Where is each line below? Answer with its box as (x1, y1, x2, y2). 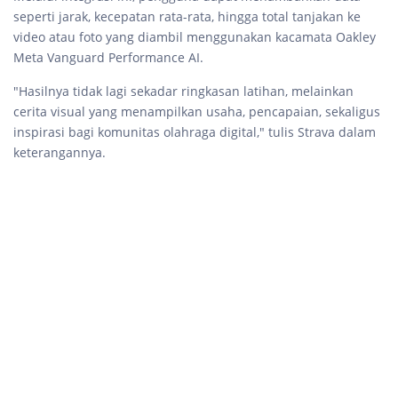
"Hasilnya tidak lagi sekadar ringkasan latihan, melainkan (13, 83, 354, 99)
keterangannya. (13, 144, 106, 161)
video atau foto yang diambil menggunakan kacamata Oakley (13, 28, 376, 45)
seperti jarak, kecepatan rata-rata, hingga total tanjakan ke (13, 8, 361, 25)
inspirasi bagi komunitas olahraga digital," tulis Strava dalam (13, 123, 376, 140)
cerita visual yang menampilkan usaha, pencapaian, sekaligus (13, 103, 380, 120)
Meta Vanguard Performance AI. (13, 49, 207, 66)
